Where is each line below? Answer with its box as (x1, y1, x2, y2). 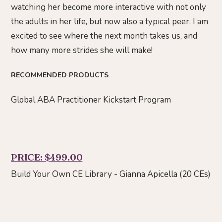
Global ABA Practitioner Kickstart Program (11, 94, 171, 106)
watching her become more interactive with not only (11, 1, 206, 13)
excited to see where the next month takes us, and (11, 30, 197, 42)
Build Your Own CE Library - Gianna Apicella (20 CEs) (11, 168, 211, 180)
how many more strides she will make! (11, 45, 153, 56)
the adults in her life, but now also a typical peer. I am (11, 16, 208, 28)
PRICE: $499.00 (11, 151, 83, 164)
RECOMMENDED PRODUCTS (11, 70, 109, 80)
